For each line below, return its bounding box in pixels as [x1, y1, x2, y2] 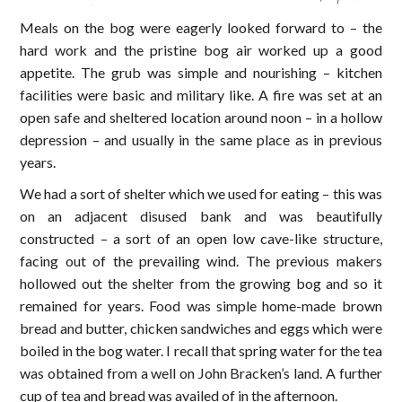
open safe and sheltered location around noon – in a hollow [20, 109, 382, 127]
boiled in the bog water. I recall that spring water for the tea [20, 342, 382, 360]
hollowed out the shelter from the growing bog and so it [20, 275, 382, 293]
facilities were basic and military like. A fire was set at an [20, 86, 382, 104]
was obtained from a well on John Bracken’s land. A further [20, 364, 382, 382]
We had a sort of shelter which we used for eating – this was [20, 185, 382, 203]
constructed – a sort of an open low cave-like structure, [20, 230, 382, 248]
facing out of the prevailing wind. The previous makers [20, 252, 382, 270]
